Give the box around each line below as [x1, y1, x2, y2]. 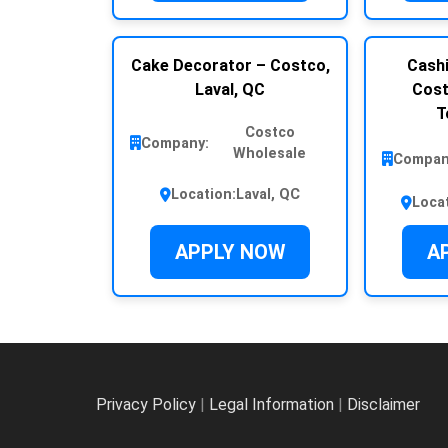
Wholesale [233, 145, 306, 163]
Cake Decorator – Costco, [130, 56, 330, 76]
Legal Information [209, 395, 334, 415]
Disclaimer [347, 395, 420, 415]
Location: [171, 186, 236, 204]
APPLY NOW [174, 240, 286, 265]
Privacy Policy [96, 395, 196, 415]
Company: [141, 134, 209, 152]
